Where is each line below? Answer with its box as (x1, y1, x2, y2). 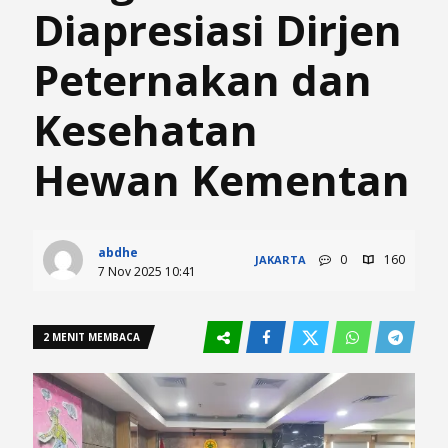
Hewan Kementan (33, 151, 410, 208)
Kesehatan (33, 101, 258, 158)
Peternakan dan (33, 51, 372, 108)
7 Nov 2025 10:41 (98, 263, 196, 280)
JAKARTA (255, 252, 307, 267)
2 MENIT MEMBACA (43, 330, 140, 344)
